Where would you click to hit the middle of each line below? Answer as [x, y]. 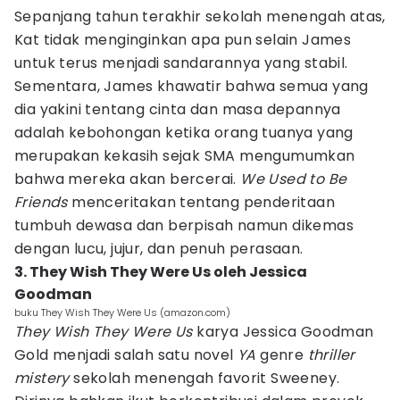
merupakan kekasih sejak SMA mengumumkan [185, 156]
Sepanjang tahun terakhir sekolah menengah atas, [200, 17]
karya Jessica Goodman [283, 332]
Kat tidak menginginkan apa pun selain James [183, 40]
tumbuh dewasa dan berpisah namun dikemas [184, 225]
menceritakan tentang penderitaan [201, 202]
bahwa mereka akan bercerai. [128, 179]
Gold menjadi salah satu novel [126, 355]
